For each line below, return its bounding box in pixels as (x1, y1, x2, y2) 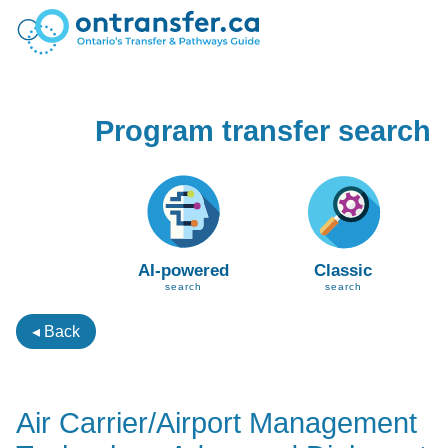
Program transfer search (95, 115, 432, 147)
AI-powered (138, 260, 229, 280)
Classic (314, 260, 373, 280)
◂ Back (31, 323, 80, 341)
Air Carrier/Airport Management (15, 406, 417, 439)
